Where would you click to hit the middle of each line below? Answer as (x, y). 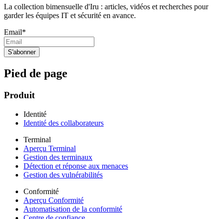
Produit (19, 95)
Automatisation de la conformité (73, 209)
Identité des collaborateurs (64, 123)
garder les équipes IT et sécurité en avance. (70, 16)
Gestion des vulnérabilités (63, 175)
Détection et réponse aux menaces (76, 166)
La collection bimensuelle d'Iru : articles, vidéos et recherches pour (106, 7)
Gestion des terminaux (58, 157)
